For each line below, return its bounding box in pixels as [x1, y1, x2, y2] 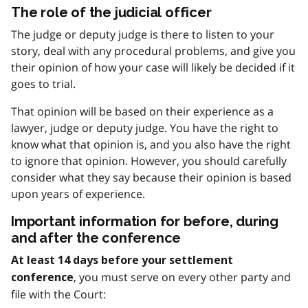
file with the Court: [11, 287, 106, 302]
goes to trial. [11, 76, 76, 91]
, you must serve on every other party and [74, 269, 291, 285]
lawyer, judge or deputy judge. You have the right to [11, 120, 278, 135]
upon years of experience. [11, 186, 145, 201]
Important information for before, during [11, 213, 278, 230]
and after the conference [11, 230, 181, 246]
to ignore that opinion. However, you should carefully [11, 153, 287, 168]
